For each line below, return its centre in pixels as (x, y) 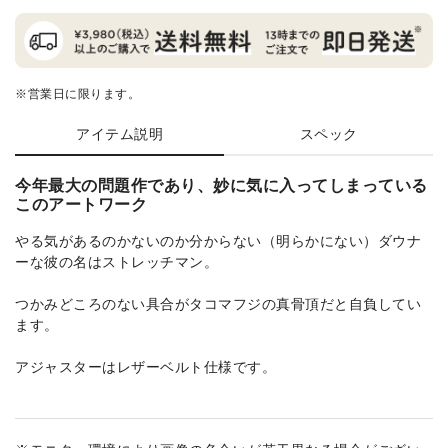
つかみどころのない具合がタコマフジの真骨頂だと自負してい (218, 302)
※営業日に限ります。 (77, 93)
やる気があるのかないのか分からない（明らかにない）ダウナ (218, 239)
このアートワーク (81, 204)
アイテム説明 (119, 132)
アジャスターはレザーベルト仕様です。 (145, 365)
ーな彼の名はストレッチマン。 (116, 260)
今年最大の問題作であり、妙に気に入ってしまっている (221, 185)
